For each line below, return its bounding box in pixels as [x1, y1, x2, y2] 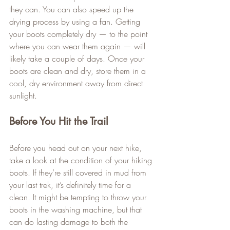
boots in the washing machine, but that [9, 203, 144, 215]
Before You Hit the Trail [9, 114, 108, 128]
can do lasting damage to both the [9, 216, 130, 227]
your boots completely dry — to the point [9, 28, 150, 40]
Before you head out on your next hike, [9, 142, 144, 154]
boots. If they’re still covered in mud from [9, 166, 149, 178]
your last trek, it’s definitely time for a [9, 179, 133, 190]
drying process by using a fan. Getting [9, 15, 143, 27]
